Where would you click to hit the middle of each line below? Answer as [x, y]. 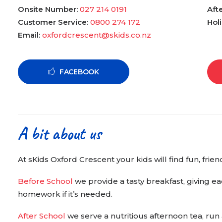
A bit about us [59, 134]
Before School [45, 181]
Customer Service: [53, 22]
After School [43, 216]
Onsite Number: [48, 9]
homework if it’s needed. [65, 194]
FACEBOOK [79, 72]
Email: [29, 35]
